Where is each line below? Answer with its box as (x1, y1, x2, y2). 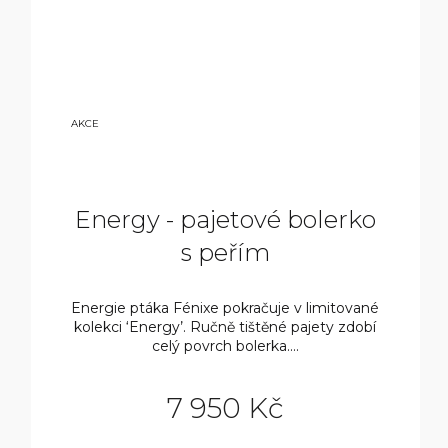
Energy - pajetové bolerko (74, 205, 376, 235)
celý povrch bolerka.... (151, 337, 299, 356)
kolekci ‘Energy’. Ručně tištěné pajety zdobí (74, 318, 377, 337)
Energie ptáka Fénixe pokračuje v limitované (71, 299, 380, 318)
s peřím (180, 238, 270, 268)
